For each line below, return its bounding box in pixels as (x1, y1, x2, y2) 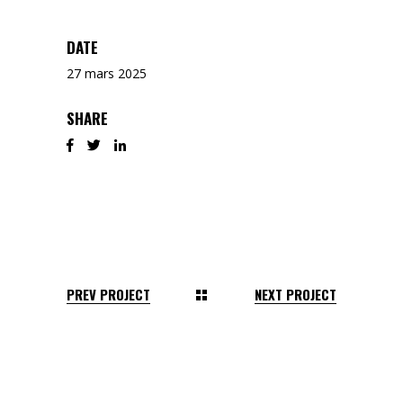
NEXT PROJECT (255, 283, 336, 304)
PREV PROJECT (67, 283, 150, 304)
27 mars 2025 (67, 65, 147, 82)
